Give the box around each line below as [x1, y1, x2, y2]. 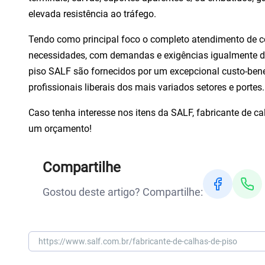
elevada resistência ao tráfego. [28, 8, 156, 20]
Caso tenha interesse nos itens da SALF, [28, 106, 194, 118]
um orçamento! [28, 122, 92, 134]
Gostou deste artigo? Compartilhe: [43, 185, 203, 198]
